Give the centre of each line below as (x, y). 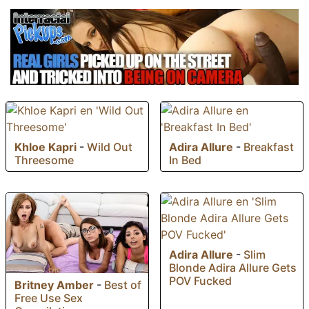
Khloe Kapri (46, 147)
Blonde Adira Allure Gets (233, 267)
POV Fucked (200, 280)
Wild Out (110, 147)
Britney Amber (54, 285)
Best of (123, 285)
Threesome (44, 160)
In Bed (185, 160)
